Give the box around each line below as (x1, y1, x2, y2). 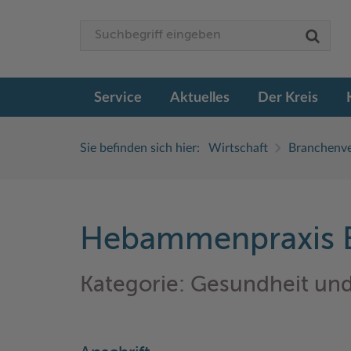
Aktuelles (170, 90, 230, 105)
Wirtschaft (208, 141, 268, 154)
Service (94, 90, 142, 105)
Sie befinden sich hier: (80, 141, 200, 154)
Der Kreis (258, 90, 318, 105)
